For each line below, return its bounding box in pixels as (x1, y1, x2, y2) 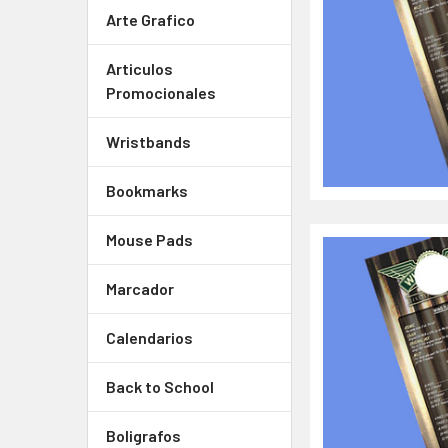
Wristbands (106, 132, 191, 151)
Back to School (106, 377, 214, 396)
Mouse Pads (106, 230, 193, 249)
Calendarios (106, 328, 193, 347)
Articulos (106, 59, 173, 78)
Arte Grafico (106, 10, 195, 29)
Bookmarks (106, 181, 188, 200)
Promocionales (106, 83, 216, 102)
